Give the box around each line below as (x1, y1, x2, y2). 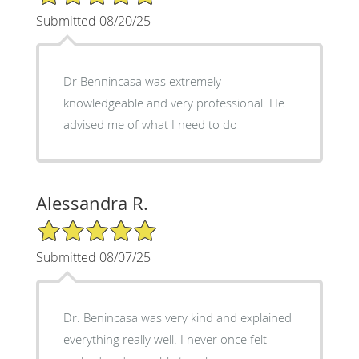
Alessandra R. (35, 191, 148, 215)
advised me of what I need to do (63, 115, 237, 132)
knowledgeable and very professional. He (63, 94, 269, 111)
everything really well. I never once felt (63, 330, 267, 347)
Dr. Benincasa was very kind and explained (63, 309, 292, 325)
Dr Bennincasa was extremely (63, 72, 221, 89)
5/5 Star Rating (35, 217, 115, 233)
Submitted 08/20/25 (35, 11, 151, 30)
